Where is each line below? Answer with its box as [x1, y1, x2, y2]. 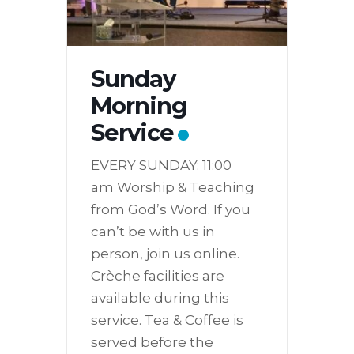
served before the [91, 333, 213, 350]
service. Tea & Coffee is [91, 311, 243, 328]
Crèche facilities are [91, 267, 224, 284]
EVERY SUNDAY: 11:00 [91, 156, 232, 173]
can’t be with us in [91, 223, 215, 239]
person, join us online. [91, 245, 239, 262]
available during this [91, 289, 229, 306]
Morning [91, 91, 187, 119]
